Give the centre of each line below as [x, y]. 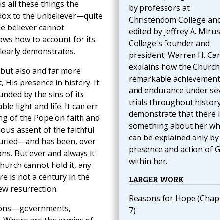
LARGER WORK [156, 180]
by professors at [159, 8]
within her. [148, 161]
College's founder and [169, 43]
